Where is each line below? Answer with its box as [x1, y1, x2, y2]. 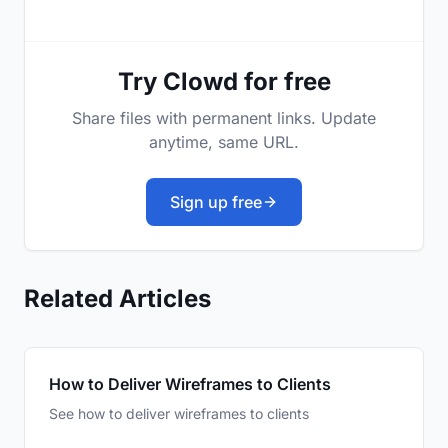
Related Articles [24, 284, 211, 314]
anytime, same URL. [149, 132, 299, 153]
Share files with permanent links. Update [72, 108, 376, 129]
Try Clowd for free [117, 67, 331, 97]
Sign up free [170, 192, 262, 213]
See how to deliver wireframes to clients [49, 405, 309, 423]
